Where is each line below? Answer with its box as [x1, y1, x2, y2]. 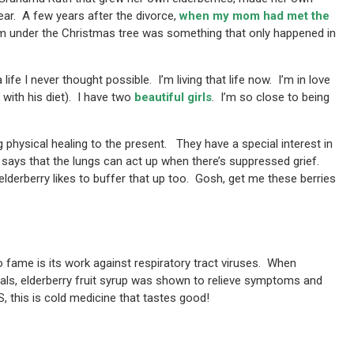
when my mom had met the [179, 8, 330, 23]
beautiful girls [131, 89, 213, 104]
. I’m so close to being [212, 89, 330, 104]
